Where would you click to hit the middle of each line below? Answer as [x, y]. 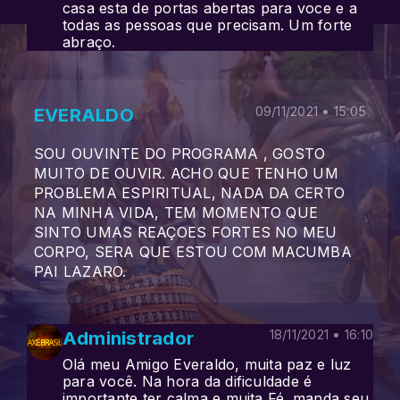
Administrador [129, 338]
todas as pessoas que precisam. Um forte [208, 25]
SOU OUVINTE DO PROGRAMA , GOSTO [180, 154]
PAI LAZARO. [80, 271]
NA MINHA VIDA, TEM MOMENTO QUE [176, 212]
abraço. [89, 42]
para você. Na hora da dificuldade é [187, 381]
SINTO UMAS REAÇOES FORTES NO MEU [186, 232]
